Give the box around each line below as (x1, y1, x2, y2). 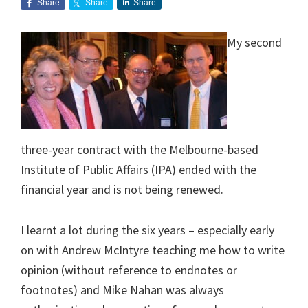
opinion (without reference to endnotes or (21, 261, 237, 278)
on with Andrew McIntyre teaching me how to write (21, 241, 285, 258)
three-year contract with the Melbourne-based (21, 141, 258, 157)
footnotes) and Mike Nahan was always (21, 281, 224, 298)
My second (227, 34, 282, 50)
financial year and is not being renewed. (21, 181, 223, 197)
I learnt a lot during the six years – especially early (21, 221, 274, 238)
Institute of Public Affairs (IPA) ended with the (21, 161, 256, 177)
